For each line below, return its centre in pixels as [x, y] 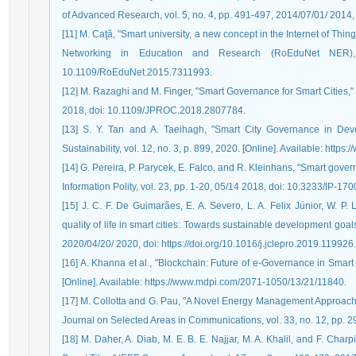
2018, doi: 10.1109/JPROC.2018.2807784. [154, 110]
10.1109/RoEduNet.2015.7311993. [137, 72]
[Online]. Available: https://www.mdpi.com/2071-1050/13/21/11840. [204, 282]
